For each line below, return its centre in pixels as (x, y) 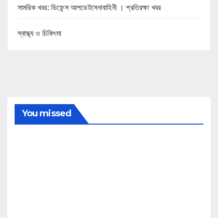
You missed (46, 113)
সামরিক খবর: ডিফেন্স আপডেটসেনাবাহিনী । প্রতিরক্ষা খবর (89, 7)
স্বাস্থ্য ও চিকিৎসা (40, 33)
